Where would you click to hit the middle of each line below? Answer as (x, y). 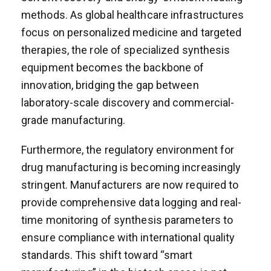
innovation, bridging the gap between (110, 85)
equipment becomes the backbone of (113, 67)
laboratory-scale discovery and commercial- (128, 102)
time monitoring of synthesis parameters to (127, 220)
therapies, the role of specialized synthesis (126, 50)
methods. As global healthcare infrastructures (133, 15)
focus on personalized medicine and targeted (132, 32)
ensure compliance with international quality (128, 237)
